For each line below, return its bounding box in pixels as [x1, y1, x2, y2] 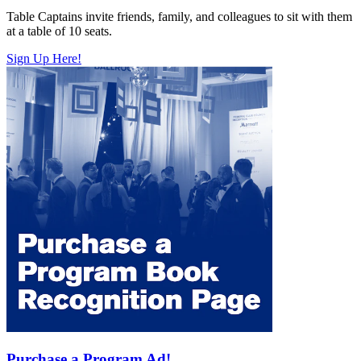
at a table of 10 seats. [6, 24, 112, 39]
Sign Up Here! [6, 52, 81, 66]
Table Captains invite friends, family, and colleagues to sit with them [6, 10, 352, 24]
